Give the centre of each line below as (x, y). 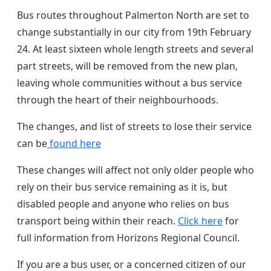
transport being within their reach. (97, 221)
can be (32, 144)
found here (74, 144)
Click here (200, 221)
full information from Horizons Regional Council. (128, 238)
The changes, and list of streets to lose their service (134, 127)
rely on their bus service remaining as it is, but (122, 187)
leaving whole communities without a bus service (129, 83)
